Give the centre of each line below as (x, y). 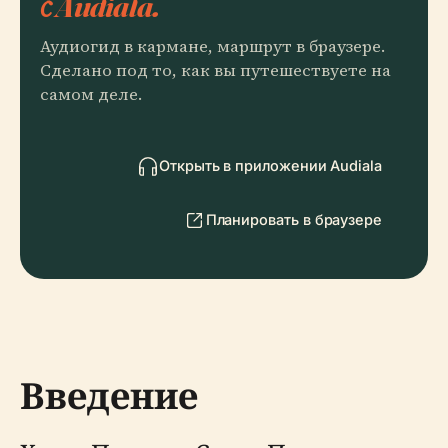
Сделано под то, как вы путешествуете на (215, 70)
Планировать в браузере (293, 219)
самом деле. (91, 94)
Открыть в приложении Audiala (270, 165)
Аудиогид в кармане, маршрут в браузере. (212, 46)
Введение (109, 395)
